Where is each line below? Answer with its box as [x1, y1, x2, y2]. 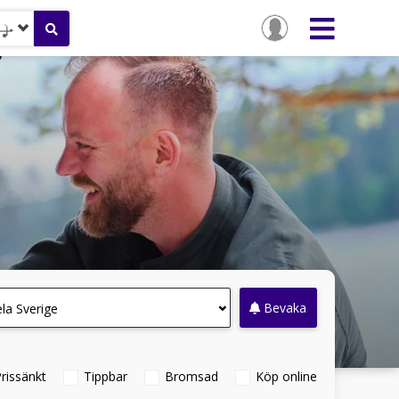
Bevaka [264, 299, 307, 316]
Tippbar [84, 368, 127, 385]
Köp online [256, 368, 317, 385]
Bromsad [165, 368, 218, 385]
